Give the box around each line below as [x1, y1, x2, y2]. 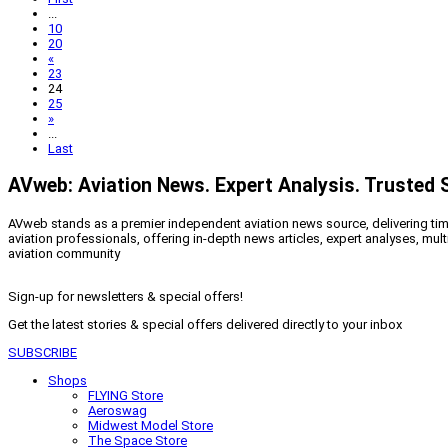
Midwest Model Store [88, 417, 213, 433]
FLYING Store [88, 387, 163, 403]
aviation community [8, 245, 120, 261]
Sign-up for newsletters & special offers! [8, 288, 243, 304]
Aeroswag [88, 402, 147, 418]
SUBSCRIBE [8, 344, 77, 360]
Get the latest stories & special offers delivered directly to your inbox [8, 316, 402, 332]
